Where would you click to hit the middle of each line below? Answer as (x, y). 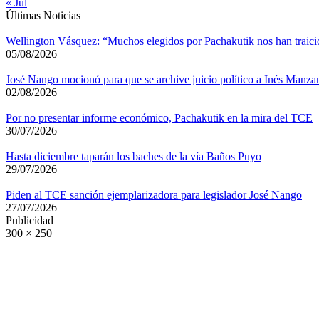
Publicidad (30, 221)
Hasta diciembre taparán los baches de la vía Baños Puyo (134, 157)
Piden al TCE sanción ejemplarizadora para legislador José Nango (154, 195)
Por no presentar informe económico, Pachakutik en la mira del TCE (159, 118)
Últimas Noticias (43, 16)
